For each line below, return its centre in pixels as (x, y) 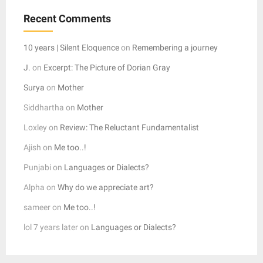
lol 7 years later (51, 227)
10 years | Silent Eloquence (71, 47)
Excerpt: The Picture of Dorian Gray (107, 67)
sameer (37, 207)
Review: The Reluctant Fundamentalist (129, 127)
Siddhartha (44, 107)
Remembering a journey (175, 47)
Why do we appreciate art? (106, 187)
